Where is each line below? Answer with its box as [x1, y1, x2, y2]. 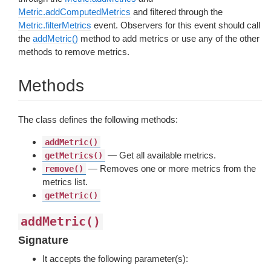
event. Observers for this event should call [91, 20, 260, 30]
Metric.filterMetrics [18, 20, 91, 30]
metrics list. [42, 177, 88, 187]
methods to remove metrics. [18, 47, 129, 57]
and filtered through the [131, 7, 223, 17]
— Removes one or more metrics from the [86, 163, 256, 174]
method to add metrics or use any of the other [78, 33, 260, 44]
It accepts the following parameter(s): [42, 253, 188, 264]
